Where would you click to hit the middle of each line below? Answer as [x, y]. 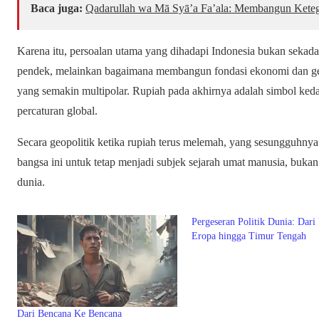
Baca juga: [57, 9]
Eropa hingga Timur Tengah [249, 236]
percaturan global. [57, 111]
